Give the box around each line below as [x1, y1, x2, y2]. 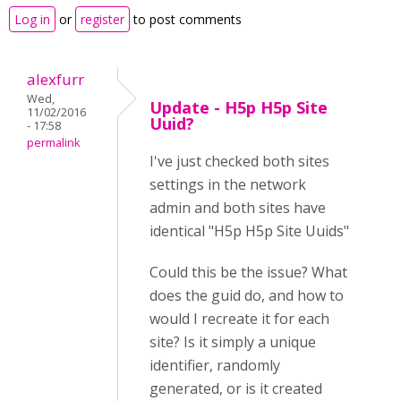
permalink [27, 135, 80, 150]
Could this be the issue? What [149, 262, 347, 282]
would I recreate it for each [149, 309, 329, 328]
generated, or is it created [149, 379, 322, 398]
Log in [14, 11, 50, 28]
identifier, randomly [149, 355, 280, 375]
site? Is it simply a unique [149, 332, 316, 352]
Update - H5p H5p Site [149, 97, 328, 118]
